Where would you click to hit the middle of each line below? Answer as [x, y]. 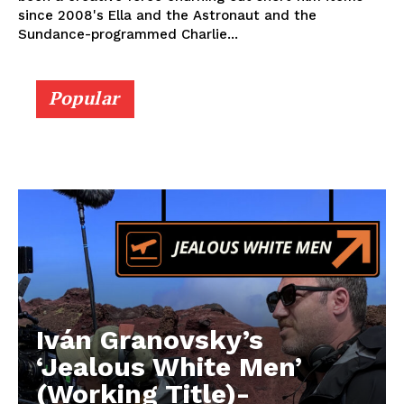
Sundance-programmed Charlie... [128, 35]
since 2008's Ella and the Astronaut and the [167, 16]
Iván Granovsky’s [150, 340]
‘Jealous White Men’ [169, 367]
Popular [84, 98]
